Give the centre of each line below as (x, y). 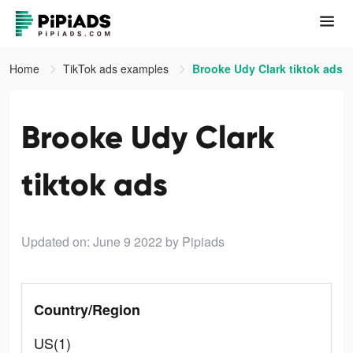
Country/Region (87, 310)
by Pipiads (195, 242)
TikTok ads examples (117, 69)
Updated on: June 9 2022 (92, 242)
